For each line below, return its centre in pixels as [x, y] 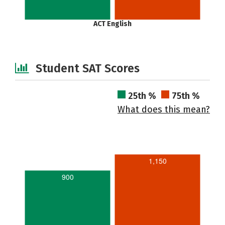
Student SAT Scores [88, 68]
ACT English [113, 24]
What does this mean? [164, 109]
